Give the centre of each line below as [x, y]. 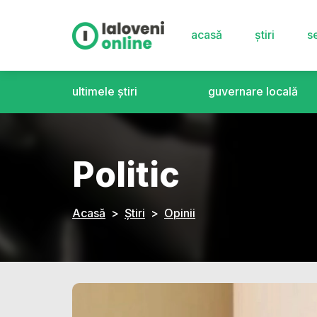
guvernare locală [253, 91]
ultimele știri [105, 91]
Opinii [180, 213]
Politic [126, 174]
